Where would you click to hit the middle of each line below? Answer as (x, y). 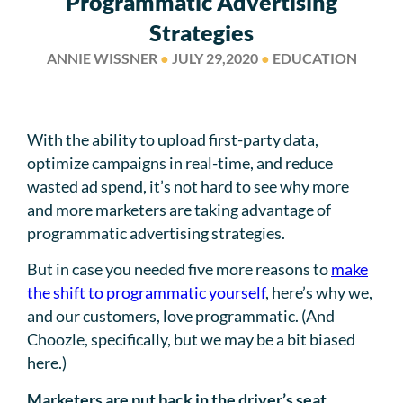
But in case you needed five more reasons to (179, 269)
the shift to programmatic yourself (146, 293)
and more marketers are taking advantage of (179, 209)
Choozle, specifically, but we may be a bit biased (191, 340)
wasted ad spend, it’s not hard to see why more (188, 186)
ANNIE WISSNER (103, 58)
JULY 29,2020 (215, 58)
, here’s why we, (319, 293)
